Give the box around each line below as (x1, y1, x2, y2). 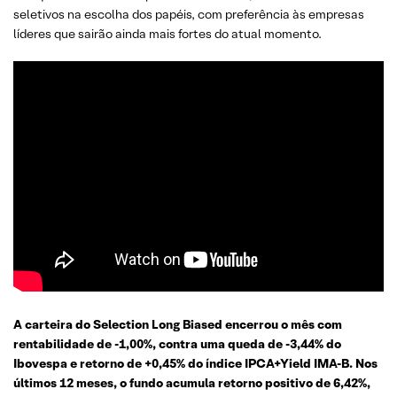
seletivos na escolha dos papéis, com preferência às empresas (13, 6, 364, 23)
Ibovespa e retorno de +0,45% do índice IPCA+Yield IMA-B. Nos (13, 355, 378, 372)
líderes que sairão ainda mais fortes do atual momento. (13, 26, 322, 43)
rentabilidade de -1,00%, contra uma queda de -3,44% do (13, 336, 341, 353)
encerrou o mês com (225, 316, 342, 333)
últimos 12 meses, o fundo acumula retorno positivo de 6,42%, (13, 375, 370, 392)
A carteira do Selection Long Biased (13, 316, 222, 333)
